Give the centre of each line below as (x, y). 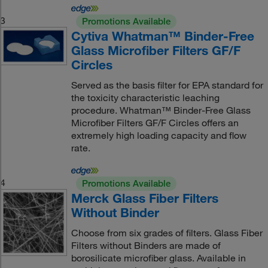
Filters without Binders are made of (146, 245)
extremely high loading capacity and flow (159, 135)
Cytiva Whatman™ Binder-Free (162, 36)
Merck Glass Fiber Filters (144, 198)
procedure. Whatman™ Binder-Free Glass (161, 110)
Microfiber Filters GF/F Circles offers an (155, 123)
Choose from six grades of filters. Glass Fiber (167, 233)
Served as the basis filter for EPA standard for (167, 85)
